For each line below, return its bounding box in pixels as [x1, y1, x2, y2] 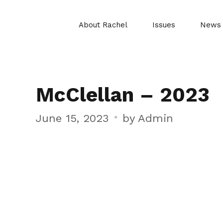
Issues [152, 20, 175, 29]
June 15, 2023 [36, 111, 109, 125]
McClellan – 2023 [36, 83, 210, 107]
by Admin [122, 111, 174, 125]
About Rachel [79, 20, 127, 29]
